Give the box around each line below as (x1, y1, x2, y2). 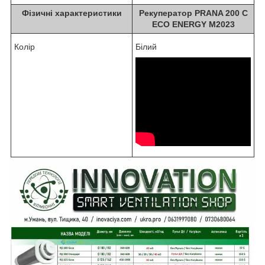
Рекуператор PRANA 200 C (138, 8, 248, 18)
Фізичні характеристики (21, 8, 122, 18)
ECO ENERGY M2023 (151, 19, 235, 29)
